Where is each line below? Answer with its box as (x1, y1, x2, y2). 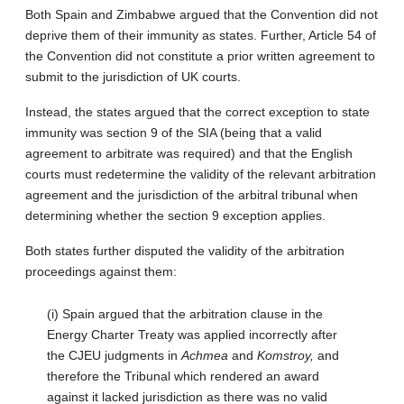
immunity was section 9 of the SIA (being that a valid (25, 124, 322, 140)
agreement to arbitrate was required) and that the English (25, 145, 353, 161)
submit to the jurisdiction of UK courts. (25, 69, 241, 84)
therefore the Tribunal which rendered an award (47, 368, 319, 383)
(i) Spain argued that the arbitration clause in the (47, 306, 323, 321)
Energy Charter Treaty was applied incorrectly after (47, 326, 337, 342)
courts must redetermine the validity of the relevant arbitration (25, 166, 376, 181)
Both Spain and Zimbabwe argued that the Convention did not (25, 6, 378, 22)
